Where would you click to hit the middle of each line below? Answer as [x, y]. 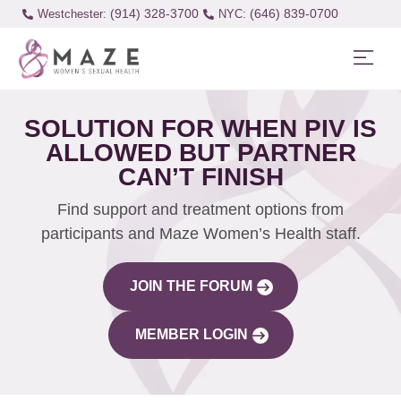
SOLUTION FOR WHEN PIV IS [200, 128]
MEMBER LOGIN [191, 334]
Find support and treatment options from [200, 209]
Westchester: [72, 14]
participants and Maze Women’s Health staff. [200, 233]
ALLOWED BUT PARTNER [200, 152]
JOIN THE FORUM [191, 286]
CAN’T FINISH [200, 176]
